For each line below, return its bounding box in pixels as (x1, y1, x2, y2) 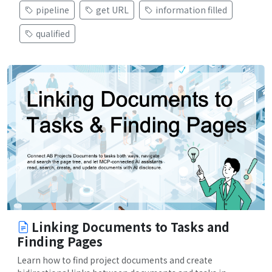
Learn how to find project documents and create (17, 253, 212, 266)
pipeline (36, 4, 69, 16)
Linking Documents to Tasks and (32, 217, 229, 236)
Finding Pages (17, 232, 103, 250)
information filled (155, 4, 227, 16)
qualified (36, 27, 70, 40)
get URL (96, 4, 129, 16)
